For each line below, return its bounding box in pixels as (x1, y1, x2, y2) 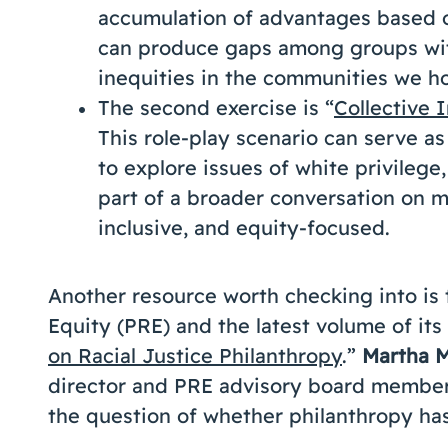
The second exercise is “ (98, 95, 334, 120)
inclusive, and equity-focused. (98, 215, 390, 240)
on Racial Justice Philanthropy (48, 343, 342, 368)
